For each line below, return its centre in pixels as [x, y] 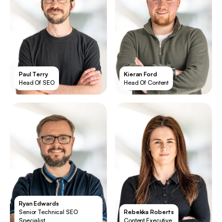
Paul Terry [33, 74]
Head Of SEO [37, 82]
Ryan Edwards [39, 204]
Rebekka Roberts [149, 212]
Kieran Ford [140, 74]
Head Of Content [146, 82]
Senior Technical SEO [48, 212]
